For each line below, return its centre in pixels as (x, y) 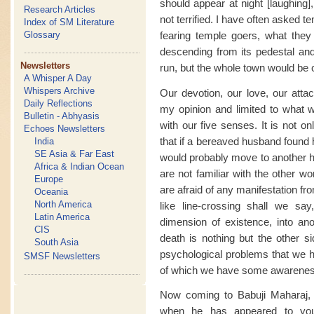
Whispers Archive (60, 91)
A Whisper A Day (58, 78)
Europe (49, 179)
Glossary (42, 35)
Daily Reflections (59, 103)
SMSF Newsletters (62, 256)
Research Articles (60, 9)
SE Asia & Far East (75, 154)
